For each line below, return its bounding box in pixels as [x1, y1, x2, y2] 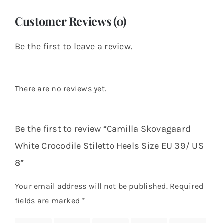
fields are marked [14, 195, 82, 205]
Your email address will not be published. [14, 181, 168, 191]
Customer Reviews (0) [14, 13, 126, 29]
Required [170, 181, 203, 191]
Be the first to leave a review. [14, 41, 132, 52]
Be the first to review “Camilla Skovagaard [14, 123, 191, 135]
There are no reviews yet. [14, 84, 106, 94]
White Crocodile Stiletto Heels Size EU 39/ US [14, 140, 206, 152]
